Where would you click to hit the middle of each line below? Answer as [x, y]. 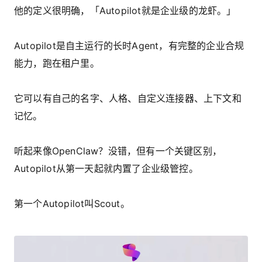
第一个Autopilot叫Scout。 [72, 204]
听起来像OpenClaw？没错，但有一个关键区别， [118, 151]
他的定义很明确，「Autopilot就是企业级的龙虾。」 [125, 11]
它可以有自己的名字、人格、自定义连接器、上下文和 [128, 99]
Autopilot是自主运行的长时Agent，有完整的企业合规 [129, 46]
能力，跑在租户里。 [57, 63]
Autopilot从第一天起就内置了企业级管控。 [106, 169]
